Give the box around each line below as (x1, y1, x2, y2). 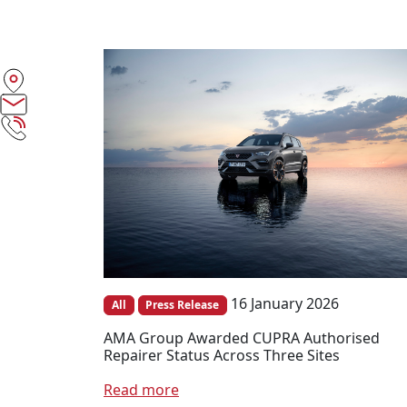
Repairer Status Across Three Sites (104, 345, 340, 366)
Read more (104, 380, 179, 401)
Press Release (145, 297, 220, 313)
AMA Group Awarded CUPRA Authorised (104, 328, 380, 349)
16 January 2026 (231, 293, 340, 314)
